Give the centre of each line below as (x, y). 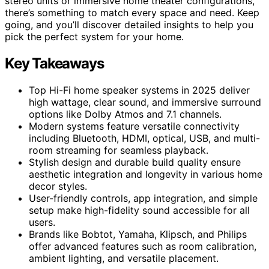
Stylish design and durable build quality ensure (135, 162)
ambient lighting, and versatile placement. (124, 258)
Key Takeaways (54, 63)
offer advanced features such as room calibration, (143, 246)
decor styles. (58, 186)
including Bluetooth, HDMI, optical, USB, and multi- (144, 138)
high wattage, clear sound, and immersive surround (145, 102)
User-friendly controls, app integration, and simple (143, 198)
